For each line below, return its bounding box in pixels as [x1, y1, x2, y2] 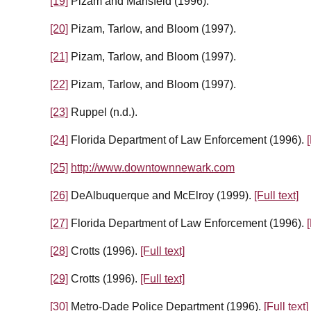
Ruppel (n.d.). [68, 106, 137, 119]
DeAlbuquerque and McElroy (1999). [68, 190, 254, 202]
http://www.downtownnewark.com [71, 162, 235, 174]
